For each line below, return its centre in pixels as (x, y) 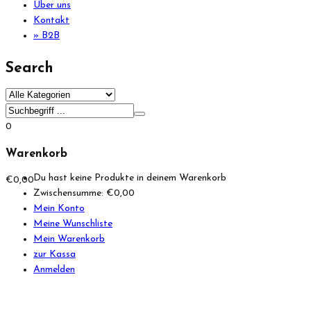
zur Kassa (54, 255)
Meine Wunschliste (73, 224)
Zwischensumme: (70, 194)
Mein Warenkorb (69, 239)
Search (30, 68)
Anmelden (54, 270)
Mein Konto (59, 209)
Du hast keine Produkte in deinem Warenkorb (130, 178)
